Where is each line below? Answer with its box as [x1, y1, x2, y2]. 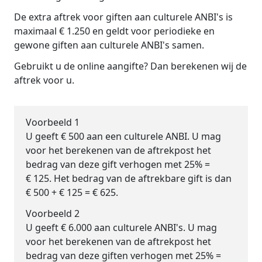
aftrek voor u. [14, 74, 74, 87]
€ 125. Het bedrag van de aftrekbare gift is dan [26, 172, 232, 185]
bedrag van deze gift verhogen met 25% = [26, 158, 210, 171]
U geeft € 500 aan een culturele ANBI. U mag [26, 130, 221, 143]
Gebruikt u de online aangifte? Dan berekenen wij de [14, 60, 247, 73]
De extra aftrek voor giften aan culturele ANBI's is [14, 11, 233, 23]
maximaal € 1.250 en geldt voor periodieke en [14, 25, 215, 37]
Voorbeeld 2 [26, 207, 80, 220]
